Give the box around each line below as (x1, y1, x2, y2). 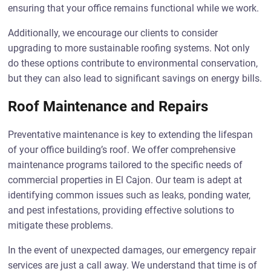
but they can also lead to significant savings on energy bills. (8, 73, 263, 84)
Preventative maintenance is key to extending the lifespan (8, 129, 253, 140)
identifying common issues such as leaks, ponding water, (8, 189, 251, 201)
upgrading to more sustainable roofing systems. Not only (8, 42, 250, 54)
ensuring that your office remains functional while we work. (8, 2, 260, 14)
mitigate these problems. (8, 220, 114, 231)
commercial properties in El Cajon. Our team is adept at (8, 174, 243, 186)
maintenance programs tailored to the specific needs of (8, 159, 243, 171)
